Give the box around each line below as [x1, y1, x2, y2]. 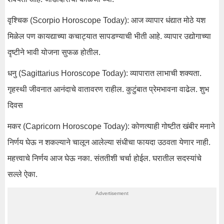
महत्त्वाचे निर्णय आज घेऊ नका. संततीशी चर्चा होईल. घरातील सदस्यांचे [7, 154, 201, 162]
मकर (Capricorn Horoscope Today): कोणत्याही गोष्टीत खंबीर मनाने [7, 122, 215, 130]
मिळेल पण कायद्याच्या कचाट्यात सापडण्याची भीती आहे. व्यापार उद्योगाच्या [7, 32, 211, 40]
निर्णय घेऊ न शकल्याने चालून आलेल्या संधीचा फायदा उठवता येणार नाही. [7, 138, 210, 146]
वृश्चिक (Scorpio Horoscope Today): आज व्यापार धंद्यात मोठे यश [7, 16, 205, 24]
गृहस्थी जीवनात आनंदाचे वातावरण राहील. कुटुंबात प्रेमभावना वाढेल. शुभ [7, 85, 209, 93]
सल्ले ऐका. [7, 170, 37, 178]
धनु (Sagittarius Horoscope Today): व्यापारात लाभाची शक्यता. [7, 69, 201, 77]
